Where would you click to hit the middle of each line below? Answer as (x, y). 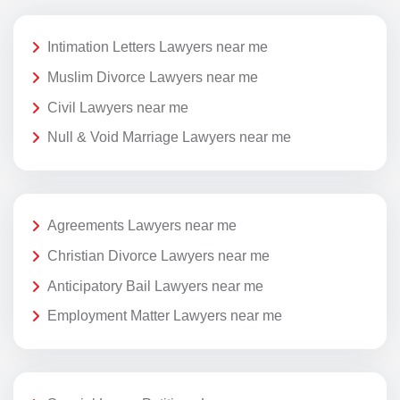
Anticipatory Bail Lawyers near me (155, 286)
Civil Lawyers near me (118, 107)
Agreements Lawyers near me (142, 226)
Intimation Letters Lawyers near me (158, 47)
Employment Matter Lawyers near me (165, 316)
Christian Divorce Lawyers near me (158, 255)
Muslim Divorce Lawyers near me (153, 77)
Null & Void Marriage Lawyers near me (169, 137)
